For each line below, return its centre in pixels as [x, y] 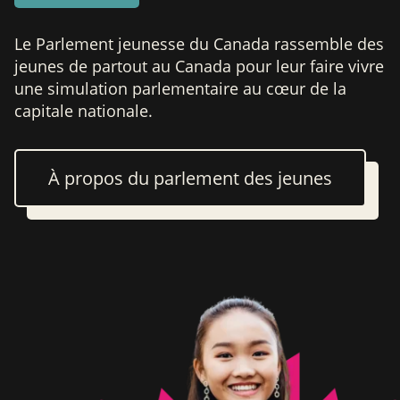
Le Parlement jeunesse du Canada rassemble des [199, 44]
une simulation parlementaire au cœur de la [180, 89]
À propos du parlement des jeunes [190, 179]
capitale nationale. [83, 111]
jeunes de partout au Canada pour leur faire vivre [199, 67]
